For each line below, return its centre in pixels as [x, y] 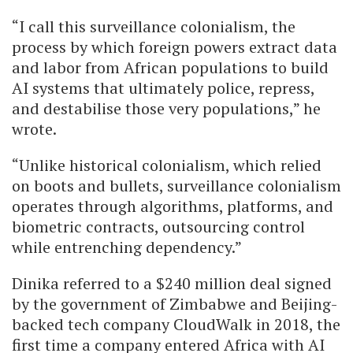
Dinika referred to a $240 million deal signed [172, 283]
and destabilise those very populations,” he [166, 108]
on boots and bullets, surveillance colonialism [176, 185]
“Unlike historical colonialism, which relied [167, 165]
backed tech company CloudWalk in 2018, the [176, 324]
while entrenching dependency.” [127, 247]
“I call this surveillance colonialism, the [154, 26]
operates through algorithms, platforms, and [173, 206]
